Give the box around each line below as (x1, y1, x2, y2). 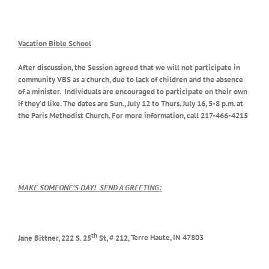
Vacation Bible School (18, 38, 91, 49)
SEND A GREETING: (100, 183, 162, 193)
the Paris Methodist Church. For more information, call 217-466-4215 (18, 110, 248, 121)
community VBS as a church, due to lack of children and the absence (18, 74, 243, 85)
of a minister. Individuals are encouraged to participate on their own (18, 86, 247, 97)
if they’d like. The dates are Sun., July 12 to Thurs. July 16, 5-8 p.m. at (18, 98, 243, 109)
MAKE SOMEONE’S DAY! (18, 183, 100, 193)
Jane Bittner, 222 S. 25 (18, 232, 91, 243)
